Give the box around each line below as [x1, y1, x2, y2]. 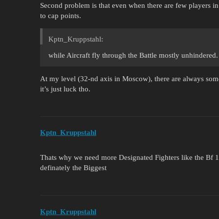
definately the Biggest [40, 164, 107, 172]
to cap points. [40, 11, 81, 20]
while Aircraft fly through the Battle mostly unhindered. [48, 51, 218, 59]
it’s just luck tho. [40, 85, 90, 93]
